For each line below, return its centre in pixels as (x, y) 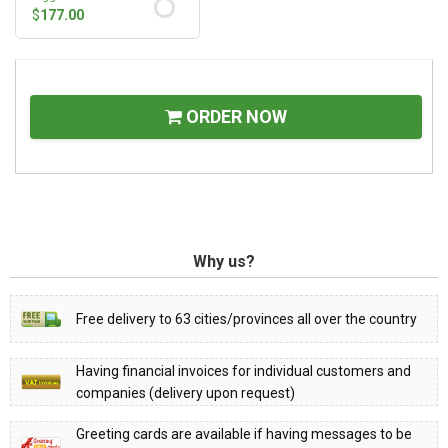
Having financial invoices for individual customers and (243, 370)
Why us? (224, 261)
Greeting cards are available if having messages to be (244, 433)
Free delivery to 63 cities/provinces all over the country (246, 318)
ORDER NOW (234, 116)
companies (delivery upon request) (185, 392)
